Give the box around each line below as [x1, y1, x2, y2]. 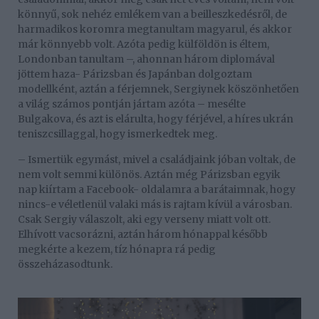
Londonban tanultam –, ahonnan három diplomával [18, 52, 275, 66]
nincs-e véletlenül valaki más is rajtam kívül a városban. [18, 197, 292, 211]
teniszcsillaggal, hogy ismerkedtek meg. [18, 127, 219, 140]
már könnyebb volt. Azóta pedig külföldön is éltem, [18, 37, 269, 51]
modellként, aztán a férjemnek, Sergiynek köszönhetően [18, 82, 299, 95]
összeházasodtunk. [18, 257, 113, 271]
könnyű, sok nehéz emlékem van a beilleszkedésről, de [18, 7, 287, 21]
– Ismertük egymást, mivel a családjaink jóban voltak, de [18, 152, 296, 166]
